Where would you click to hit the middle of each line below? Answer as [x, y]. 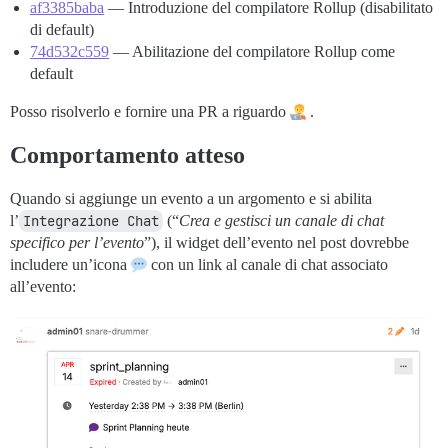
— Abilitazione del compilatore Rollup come [252, 52]
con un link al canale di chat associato [267, 265]
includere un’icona [70, 265]
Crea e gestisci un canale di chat [281, 221]
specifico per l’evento [77, 243]
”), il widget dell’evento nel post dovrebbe [276, 243]
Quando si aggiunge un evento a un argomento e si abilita [191, 199]
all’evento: [43, 287]
